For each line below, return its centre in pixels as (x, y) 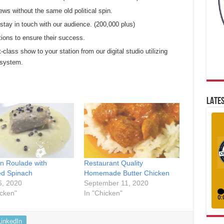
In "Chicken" (103, 193)
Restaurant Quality (113, 163)
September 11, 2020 (116, 183)
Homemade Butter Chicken (126, 173)
